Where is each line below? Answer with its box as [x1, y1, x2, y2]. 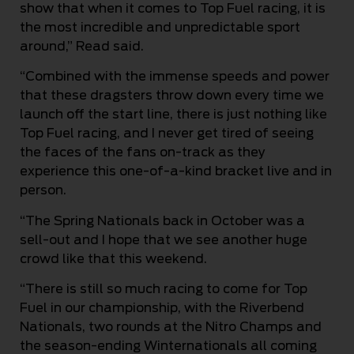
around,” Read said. [20, 39, 144, 55]
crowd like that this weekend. [20, 250, 207, 266]
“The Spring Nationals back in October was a [20, 213, 305, 228]
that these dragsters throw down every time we [20, 88, 324, 104]
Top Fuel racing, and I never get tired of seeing [20, 126, 314, 141]
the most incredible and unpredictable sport [20, 20, 300, 36]
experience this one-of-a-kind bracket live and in [20, 164, 332, 179]
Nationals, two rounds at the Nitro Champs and [20, 319, 322, 335]
